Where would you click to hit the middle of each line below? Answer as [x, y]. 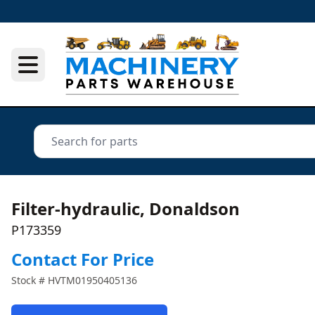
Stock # [30, 280]
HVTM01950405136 [92, 280]
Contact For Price [83, 259]
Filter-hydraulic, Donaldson [126, 208]
